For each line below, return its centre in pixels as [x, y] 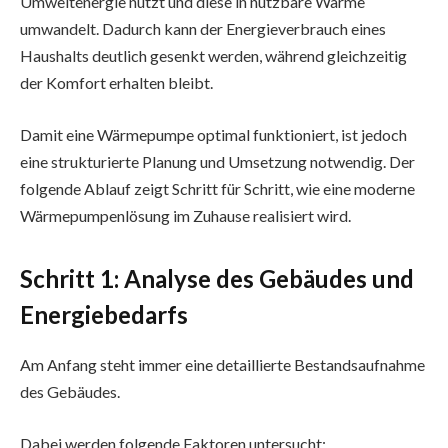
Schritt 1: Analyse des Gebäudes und [217, 279]
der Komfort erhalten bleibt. [116, 83]
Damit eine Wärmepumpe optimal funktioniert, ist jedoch [213, 134]
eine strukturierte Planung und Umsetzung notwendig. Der [217, 161]
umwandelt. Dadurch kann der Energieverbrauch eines [203, 29]
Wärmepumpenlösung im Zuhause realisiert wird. [185, 215]
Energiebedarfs [104, 315]
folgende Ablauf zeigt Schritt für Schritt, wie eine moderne [217, 188]
